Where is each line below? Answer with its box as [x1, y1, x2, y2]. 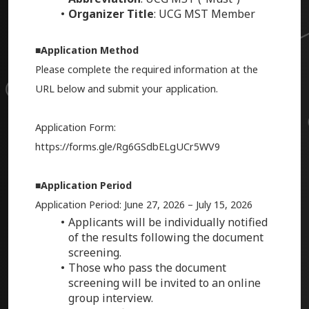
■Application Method [34, 43, 139, 57]
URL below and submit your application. [34, 82, 221, 96]
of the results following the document [68, 230, 263, 246]
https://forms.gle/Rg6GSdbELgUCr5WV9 [34, 140, 220, 154]
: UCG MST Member [153, 6, 255, 22]
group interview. [68, 290, 153, 306]
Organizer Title [68, 6, 154, 22]
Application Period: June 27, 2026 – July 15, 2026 [34, 198, 252, 212]
